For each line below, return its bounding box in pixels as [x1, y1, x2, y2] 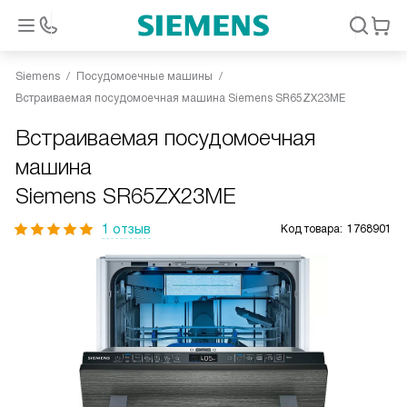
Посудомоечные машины [76, 70, 213, 83]
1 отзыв [102, 222, 151, 236]
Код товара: [281, 223, 342, 235]
